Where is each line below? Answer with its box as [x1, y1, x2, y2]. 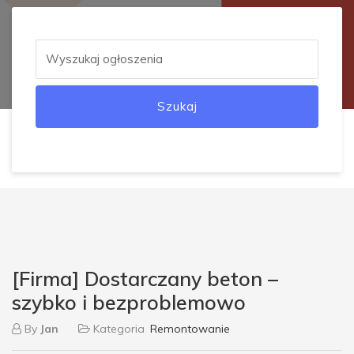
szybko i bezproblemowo [12, 289, 246, 314]
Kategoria [90, 321, 148, 336]
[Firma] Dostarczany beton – [12, 265, 278, 291]
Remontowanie [150, 321, 230, 336]
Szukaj [156, 98, 198, 114]
